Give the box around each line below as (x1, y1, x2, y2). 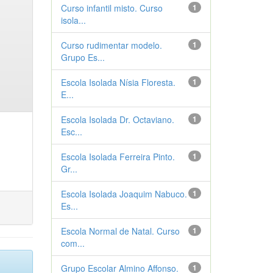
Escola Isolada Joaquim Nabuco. (60, 188, 187, 200)
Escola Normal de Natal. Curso (60, 225, 180, 237)
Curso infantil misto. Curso (60, 2, 163, 14)
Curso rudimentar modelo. (60, 39, 162, 51)
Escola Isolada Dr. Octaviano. (60, 113, 174, 126)
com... (60, 237, 85, 249)
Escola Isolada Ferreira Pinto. (60, 151, 175, 163)
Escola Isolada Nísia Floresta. (60, 76, 175, 88)
